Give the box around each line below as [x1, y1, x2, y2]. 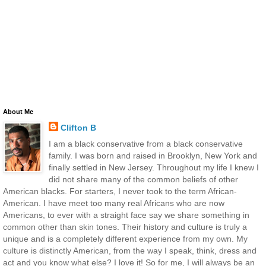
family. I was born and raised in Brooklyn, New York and [48, 151, 257, 161]
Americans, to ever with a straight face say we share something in [3, 210, 249, 220]
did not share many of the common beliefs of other [48, 175, 238, 185]
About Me [3, 108, 33, 116]
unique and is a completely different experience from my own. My [3, 234, 248, 244]
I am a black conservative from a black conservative [48, 139, 243, 149]
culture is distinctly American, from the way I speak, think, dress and [3, 246, 256, 256]
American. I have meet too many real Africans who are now [3, 198, 224, 208]
